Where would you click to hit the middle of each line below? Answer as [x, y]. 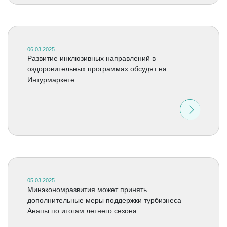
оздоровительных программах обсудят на [97, 69]
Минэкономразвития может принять [87, 190]
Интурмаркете [51, 80]
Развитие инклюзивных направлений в [91, 58]
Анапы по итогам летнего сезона [82, 211]
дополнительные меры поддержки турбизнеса [104, 200]
